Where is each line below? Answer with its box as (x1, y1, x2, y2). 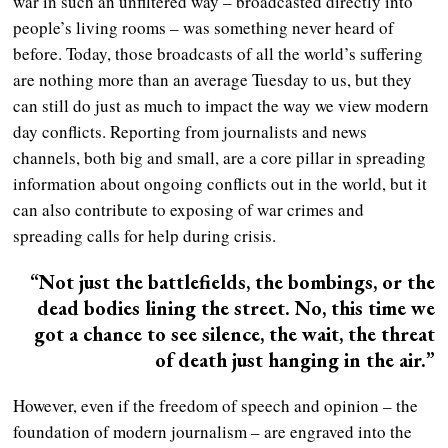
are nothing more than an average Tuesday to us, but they (13, 67, 413, 91)
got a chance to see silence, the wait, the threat (33, 320, 435, 347)
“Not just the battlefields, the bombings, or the (29, 268, 435, 295)
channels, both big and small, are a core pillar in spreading (13, 145, 427, 169)
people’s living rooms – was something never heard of (13, 15, 395, 39)
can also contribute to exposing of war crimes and (13, 197, 365, 221)
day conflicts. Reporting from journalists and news (13, 119, 368, 143)
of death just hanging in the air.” (154, 346, 435, 373)
